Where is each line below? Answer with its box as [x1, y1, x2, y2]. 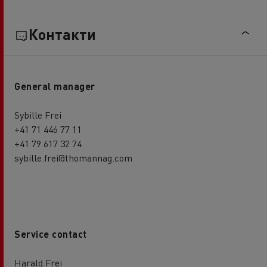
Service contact [14, 228, 87, 241]
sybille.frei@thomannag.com [14, 151, 132, 164]
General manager [14, 80, 95, 93]
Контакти [29, 24, 96, 44]
